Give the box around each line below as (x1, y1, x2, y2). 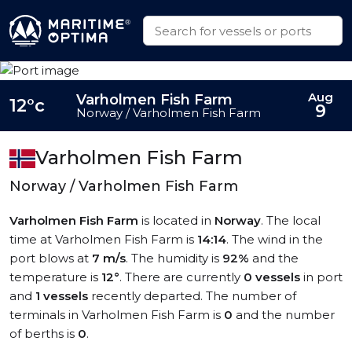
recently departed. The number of (88, 288, 296, 303)
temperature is (9, 269, 101, 284)
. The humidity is (126, 251, 222, 266)
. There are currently (119, 269, 244, 284)
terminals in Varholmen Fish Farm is (9, 307, 224, 322)
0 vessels (244, 269, 300, 284)
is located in (138, 213, 214, 228)
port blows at (9, 251, 92, 266)
